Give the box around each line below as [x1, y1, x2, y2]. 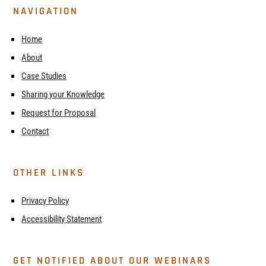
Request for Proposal [21, 107, 96, 118]
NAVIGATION [13, 4, 79, 18]
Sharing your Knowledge [21, 88, 105, 100]
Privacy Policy [21, 195, 69, 206]
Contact [21, 125, 49, 137]
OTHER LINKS [13, 166, 85, 179]
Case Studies [21, 70, 67, 81]
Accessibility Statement [21, 213, 102, 224]
